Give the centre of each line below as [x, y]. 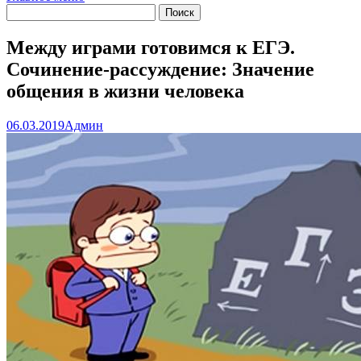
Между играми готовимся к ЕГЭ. [151, 47]
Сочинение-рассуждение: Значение [160, 69]
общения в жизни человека [125, 91]
